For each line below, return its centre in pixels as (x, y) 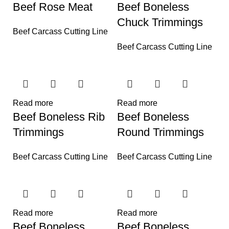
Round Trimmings (161, 132)
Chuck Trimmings (160, 22)
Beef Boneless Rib (59, 117)
